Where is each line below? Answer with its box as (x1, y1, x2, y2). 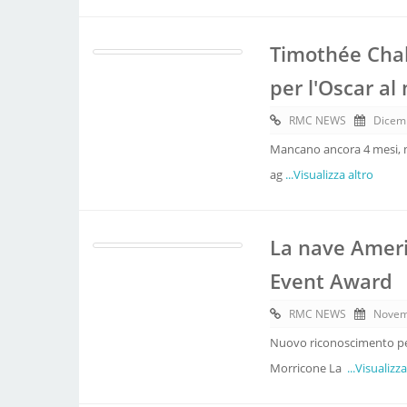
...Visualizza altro (285, 166, 373, 183)
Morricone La (270, 360, 347, 376)
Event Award (270, 267, 392, 294)
